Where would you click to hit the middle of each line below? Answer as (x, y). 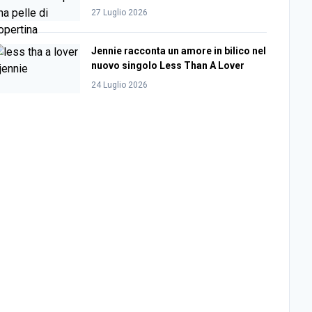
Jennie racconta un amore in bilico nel (179, 50)
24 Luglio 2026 (119, 85)
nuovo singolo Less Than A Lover (168, 65)
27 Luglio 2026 (119, 12)
